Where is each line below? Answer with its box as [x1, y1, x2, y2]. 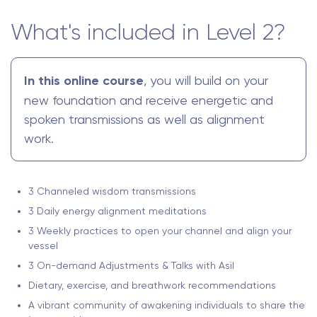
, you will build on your [144, 73, 268, 88]
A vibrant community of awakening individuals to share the [28, 299, 305, 311]
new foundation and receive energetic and [24, 93, 273, 108]
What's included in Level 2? [11, 19, 286, 46]
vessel [28, 240, 58, 252]
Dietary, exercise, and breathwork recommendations [28, 279, 276, 292]
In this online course [24, 73, 144, 89]
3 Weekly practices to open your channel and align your [28, 225, 292, 237]
